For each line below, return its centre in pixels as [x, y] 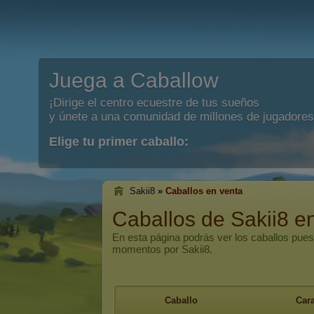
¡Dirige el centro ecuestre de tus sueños [154, 103]
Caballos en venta [204, 191]
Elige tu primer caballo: [119, 142]
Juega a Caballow [134, 80]
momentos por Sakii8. [162, 249]
